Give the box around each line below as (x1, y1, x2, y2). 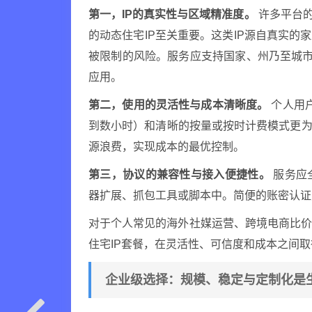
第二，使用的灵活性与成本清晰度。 (88, 99, 269, 111)
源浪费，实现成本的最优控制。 (88, 141, 244, 153)
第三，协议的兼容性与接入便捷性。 (88, 169, 270, 180)
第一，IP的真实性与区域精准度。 (88, 8, 256, 20)
